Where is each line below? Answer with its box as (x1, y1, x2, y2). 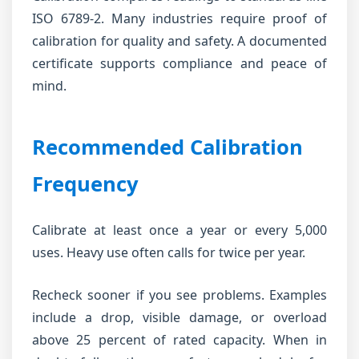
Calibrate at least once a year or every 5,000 (32, 221, 327, 239)
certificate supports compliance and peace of (32, 54, 327, 72)
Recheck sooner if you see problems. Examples (32, 286, 327, 304)
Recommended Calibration (32, 133, 303, 161)
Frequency (32, 170, 139, 198)
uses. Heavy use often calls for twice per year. (32, 244, 305, 261)
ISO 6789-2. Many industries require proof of (32, 10, 327, 27)
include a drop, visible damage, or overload (32, 309, 327, 326)
